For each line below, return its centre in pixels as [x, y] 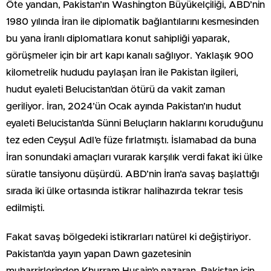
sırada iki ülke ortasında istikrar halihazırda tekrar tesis [125, 191]
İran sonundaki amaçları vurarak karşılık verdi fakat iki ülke [134, 158]
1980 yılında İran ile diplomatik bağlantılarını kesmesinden [132, 22]
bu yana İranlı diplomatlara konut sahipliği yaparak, [118, 39]
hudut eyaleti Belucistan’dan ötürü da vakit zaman [116, 90]
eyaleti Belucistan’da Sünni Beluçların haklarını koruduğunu [135, 124]
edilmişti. [25, 208]
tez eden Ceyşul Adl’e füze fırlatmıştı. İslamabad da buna [131, 141]
